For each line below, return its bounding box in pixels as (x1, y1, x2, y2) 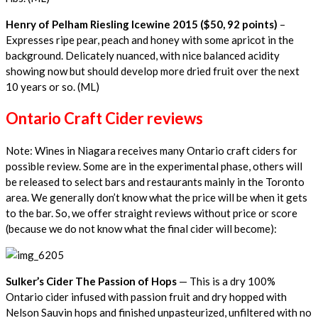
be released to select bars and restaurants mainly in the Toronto (6, 175, 305, 188)
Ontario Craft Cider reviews (6, 108, 203, 128)
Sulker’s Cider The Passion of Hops (6, 274, 177, 287)
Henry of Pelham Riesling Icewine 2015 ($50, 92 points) (6, 17, 278, 31)
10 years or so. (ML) (6, 79, 99, 93)
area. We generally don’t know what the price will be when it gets (6, 190, 307, 204)
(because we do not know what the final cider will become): (6, 221, 277, 235)
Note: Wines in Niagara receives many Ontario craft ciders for (6, 143, 297, 157)
